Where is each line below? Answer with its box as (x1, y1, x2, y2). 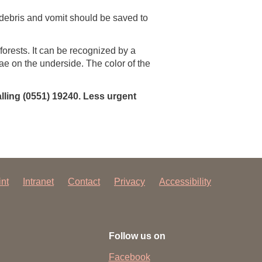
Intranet (23, 177, 54, 187)
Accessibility (159, 177, 211, 187)
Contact (68, 177, 100, 187)
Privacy (114, 177, 145, 187)
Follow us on (108, 231, 166, 241)
